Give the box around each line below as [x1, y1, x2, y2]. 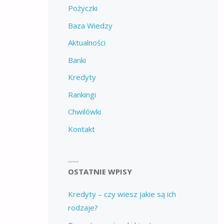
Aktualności [67, 37, 105, 48]
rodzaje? [67, 202, 98, 213]
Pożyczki [67, 3, 97, 13]
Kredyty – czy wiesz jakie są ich [67, 189, 176, 199]
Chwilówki [67, 106, 101, 117]
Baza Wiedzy [67, 20, 112, 30]
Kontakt [67, 123, 95, 134]
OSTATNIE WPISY [67, 166, 132, 177]
